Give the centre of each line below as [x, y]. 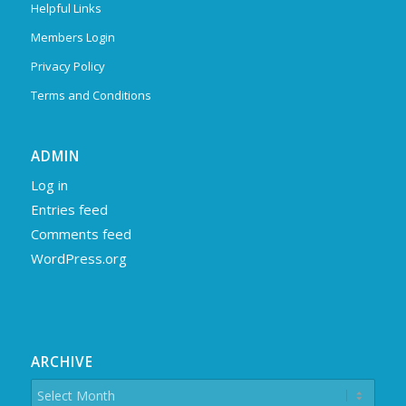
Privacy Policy [68, 66]
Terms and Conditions [91, 95]
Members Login [72, 37]
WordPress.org [78, 259]
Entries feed [69, 210]
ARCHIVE [62, 362]
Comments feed [81, 234]
